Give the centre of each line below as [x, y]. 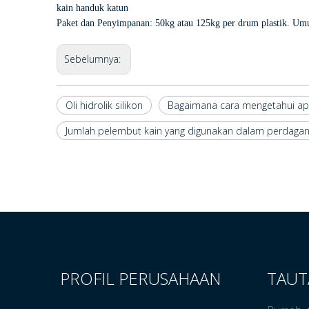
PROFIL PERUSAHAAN [140, 278]
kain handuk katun [92, 8]
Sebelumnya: [94, 59]
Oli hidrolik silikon [104, 105]
